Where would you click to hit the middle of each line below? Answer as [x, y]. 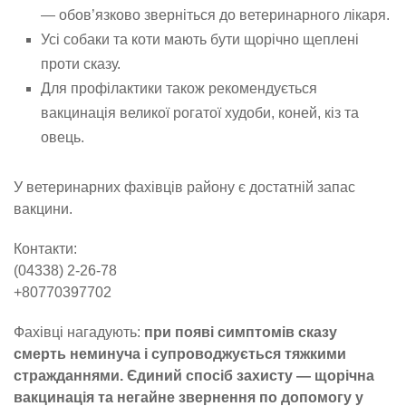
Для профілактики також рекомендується [179, 89]
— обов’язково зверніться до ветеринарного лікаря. [215, 15]
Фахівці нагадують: [79, 333]
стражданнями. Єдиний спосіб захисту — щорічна [194, 376]
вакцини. [43, 209]
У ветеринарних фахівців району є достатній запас [184, 188]
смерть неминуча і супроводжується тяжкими [180, 354]
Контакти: [45, 249]
